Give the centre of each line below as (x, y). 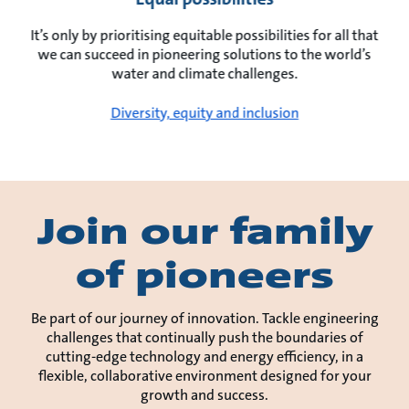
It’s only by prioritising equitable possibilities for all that (204, 36)
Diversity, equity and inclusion (204, 113)
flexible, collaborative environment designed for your (204, 376)
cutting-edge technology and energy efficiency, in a (204, 357)
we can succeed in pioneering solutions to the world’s (204, 55)
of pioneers (204, 276)
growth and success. (204, 395)
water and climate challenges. (204, 74)
